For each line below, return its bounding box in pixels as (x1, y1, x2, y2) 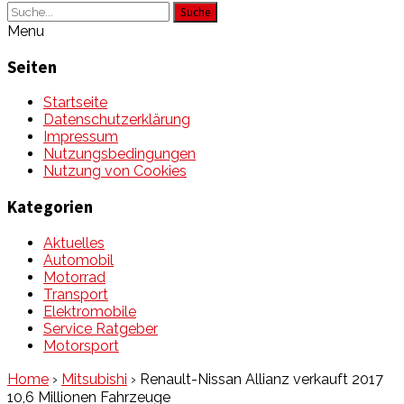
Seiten (7, 56, 57, 78)
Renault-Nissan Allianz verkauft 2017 (136, 370, 396, 388)
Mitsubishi (61, 370, 127, 388)
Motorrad (43, 268, 106, 286)
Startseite (43, 94, 107, 112)
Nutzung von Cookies (43, 162, 187, 180)
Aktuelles (43, 234, 105, 252)
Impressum (43, 128, 118, 146)
